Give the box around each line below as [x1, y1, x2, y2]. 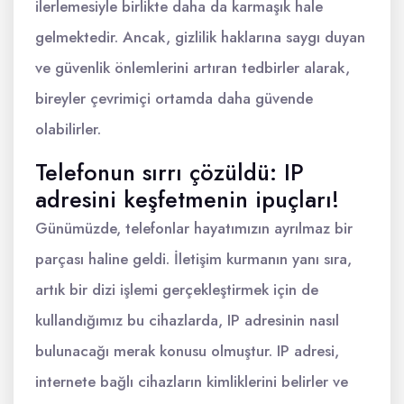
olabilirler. [35, 118, 101, 140]
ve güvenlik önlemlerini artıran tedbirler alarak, [35, 57, 350, 78]
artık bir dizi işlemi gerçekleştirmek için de [35, 279, 318, 300]
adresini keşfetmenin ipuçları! [35, 183, 339, 216]
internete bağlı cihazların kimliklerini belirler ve [35, 371, 348, 392]
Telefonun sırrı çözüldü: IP [35, 156, 304, 188]
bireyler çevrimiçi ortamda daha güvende [35, 87, 313, 109]
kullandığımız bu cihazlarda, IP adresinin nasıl [35, 309, 339, 331]
